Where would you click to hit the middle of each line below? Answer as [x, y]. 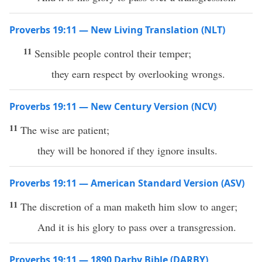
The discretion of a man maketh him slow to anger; [129, 206]
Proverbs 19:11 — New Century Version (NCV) [113, 106]
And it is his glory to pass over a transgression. [137, 227]
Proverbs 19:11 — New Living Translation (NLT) [117, 30]
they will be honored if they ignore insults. [127, 150]
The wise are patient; [65, 130]
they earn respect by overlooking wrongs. [138, 74]
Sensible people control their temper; [113, 53]
